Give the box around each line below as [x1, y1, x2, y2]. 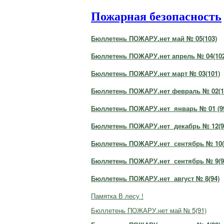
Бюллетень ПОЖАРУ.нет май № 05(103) [91, 33, 217, 43]
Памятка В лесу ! [91, 190, 143, 200]
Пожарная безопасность [91, 9, 221, 23]
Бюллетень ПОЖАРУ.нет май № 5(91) [91, 205, 206, 215]
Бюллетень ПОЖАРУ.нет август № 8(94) [91, 173, 219, 183]
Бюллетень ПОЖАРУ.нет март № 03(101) [91, 68, 220, 78]
